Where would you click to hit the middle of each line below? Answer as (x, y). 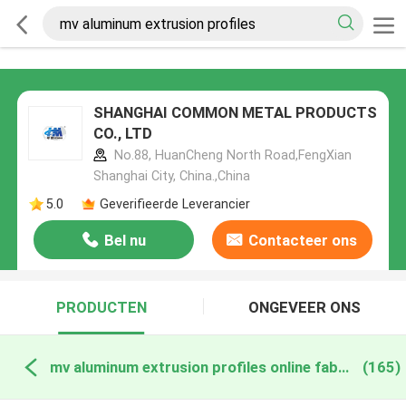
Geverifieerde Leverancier (174, 203)
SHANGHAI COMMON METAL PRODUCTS (235, 113)
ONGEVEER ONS (305, 308)
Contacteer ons (303, 241)
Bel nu (125, 241)
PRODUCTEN (101, 308)
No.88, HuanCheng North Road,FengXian (231, 155)
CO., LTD (122, 134)
